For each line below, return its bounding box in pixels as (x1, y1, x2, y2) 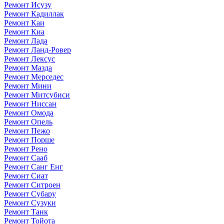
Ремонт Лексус (4, 54, 55, 63)
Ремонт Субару (4, 189, 56, 198)
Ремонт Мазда (4, 63, 52, 72)
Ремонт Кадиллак (4, 9, 64, 18)
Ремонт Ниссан (4, 99, 56, 108)
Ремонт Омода (4, 108, 53, 117)
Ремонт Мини (4, 81, 51, 90)
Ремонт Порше (4, 135, 54, 144)
